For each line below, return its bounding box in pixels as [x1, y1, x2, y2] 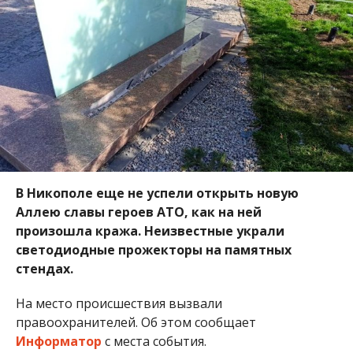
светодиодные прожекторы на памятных [15, 240, 292, 258]
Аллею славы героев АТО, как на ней [15, 203, 262, 221]
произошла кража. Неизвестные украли [15, 221, 284, 240]
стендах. [15, 259, 76, 277]
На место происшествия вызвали [15, 294, 222, 312]
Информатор [15, 332, 102, 350]
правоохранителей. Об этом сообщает [15, 313, 256, 331]
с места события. [101, 332, 206, 350]
